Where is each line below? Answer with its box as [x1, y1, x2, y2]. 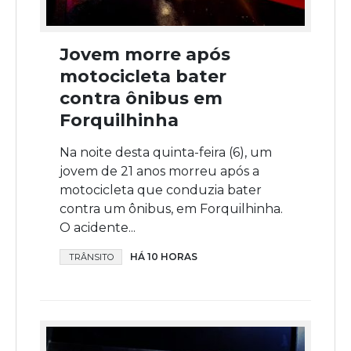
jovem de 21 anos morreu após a [60, 164, 259, 179]
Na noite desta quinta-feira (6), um [60, 145, 272, 161]
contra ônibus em [60, 88, 223, 110]
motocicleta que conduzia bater [60, 183, 262, 198]
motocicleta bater [60, 66, 226, 88]
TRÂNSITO [68, 251, 114, 263]
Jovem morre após [60, 44, 230, 66]
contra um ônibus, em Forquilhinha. [60, 201, 283, 217]
